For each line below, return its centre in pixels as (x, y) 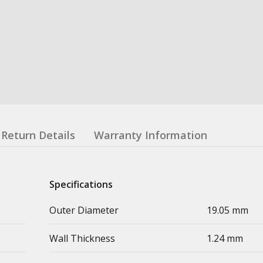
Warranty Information (151, 135)
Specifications (81, 184)
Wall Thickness (82, 238)
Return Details (38, 135)
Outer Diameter (84, 210)
